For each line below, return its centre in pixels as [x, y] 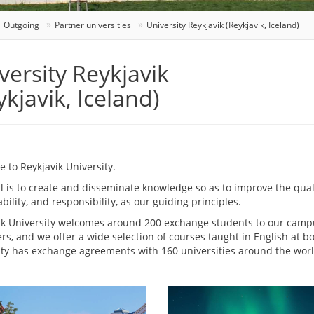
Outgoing [21, 25]
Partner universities [93, 25]
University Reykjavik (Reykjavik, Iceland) [223, 25]
